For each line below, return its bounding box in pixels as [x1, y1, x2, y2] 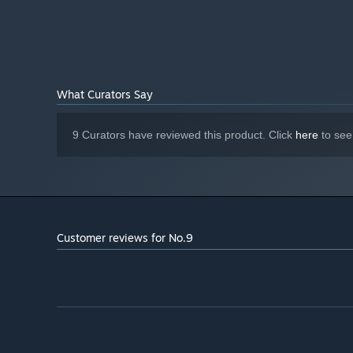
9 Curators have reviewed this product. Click [72, 128, 295, 142]
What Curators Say [57, 87, 153, 102]
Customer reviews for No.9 [57, 231, 193, 245]
